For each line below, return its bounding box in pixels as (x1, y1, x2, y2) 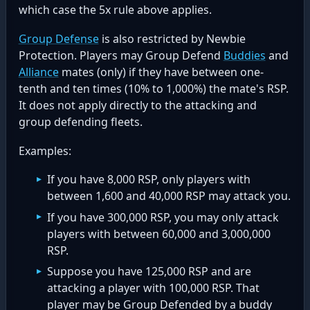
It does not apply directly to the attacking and (18, 98, 257, 113)
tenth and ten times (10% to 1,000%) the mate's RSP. (18, 81, 289, 97)
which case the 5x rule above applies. (18, 2, 212, 18)
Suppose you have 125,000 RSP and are (47, 264, 252, 280)
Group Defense (18, 31, 99, 47)
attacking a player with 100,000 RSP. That (47, 280, 260, 296)
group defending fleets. (18, 114, 143, 130)
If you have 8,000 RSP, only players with (47, 172, 251, 188)
